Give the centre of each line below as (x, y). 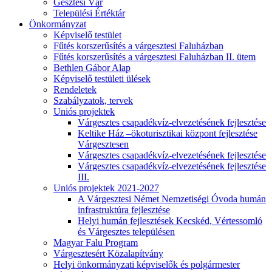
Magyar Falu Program (96, 243)
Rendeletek (75, 90)
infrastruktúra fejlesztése (124, 210)
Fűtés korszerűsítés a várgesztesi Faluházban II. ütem (155, 57)
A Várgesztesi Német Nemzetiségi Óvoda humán (172, 199)
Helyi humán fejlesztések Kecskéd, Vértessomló (170, 221)
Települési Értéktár (89, 13)
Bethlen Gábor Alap (92, 68)
